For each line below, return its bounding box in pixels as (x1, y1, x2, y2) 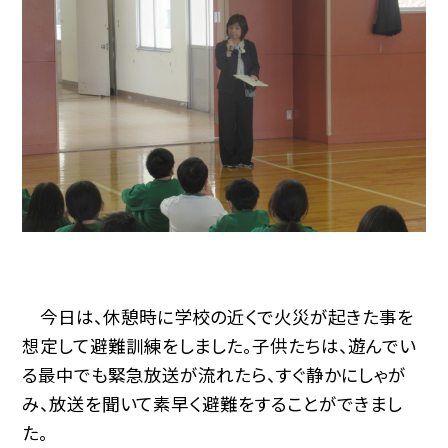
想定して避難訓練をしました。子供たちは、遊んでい (22, 332, 417, 358)
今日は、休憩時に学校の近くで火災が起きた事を (22, 303, 415, 329)
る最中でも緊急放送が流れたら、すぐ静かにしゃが (22, 361, 407, 387)
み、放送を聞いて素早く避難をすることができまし (22, 390, 403, 416)
